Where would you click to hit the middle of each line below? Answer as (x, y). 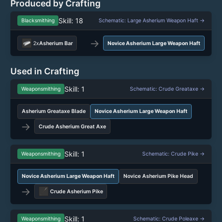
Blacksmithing (38, 20)
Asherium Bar (56, 43)
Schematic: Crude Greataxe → (167, 89)
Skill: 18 (71, 20)
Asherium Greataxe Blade (54, 111)
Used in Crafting (45, 71)
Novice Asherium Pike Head (158, 176)
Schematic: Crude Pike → (173, 154)
